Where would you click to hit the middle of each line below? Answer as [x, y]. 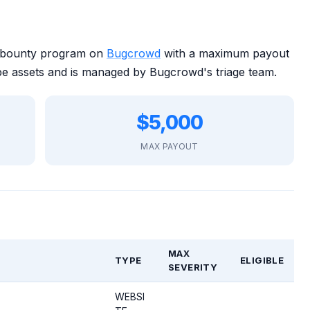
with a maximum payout [225, 53]
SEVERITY [193, 267]
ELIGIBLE [262, 260]
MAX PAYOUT [170, 146]
